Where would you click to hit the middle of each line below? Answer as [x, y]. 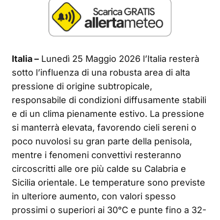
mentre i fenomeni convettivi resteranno [96, 155]
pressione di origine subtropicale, [82, 86]
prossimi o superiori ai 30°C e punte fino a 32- [109, 210]
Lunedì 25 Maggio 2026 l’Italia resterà [119, 58]
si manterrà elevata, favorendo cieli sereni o [104, 127]
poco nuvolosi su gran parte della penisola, [102, 141]
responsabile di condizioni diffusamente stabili [109, 100]
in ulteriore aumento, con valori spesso [94, 196]
